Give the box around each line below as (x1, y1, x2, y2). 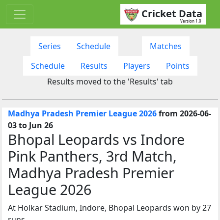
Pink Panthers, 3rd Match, (8, 146, 177, 165)
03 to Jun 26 (8, 119, 53, 131)
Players (123, 60, 150, 71)
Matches (150, 40, 182, 52)
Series (38, 40, 61, 52)
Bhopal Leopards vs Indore (8, 129, 185, 149)
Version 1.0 (180, 18, 201, 24)
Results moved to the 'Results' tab (47, 76, 173, 87)
